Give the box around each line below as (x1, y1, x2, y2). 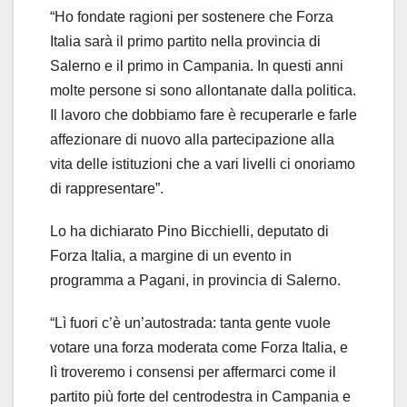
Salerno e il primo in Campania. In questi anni (50, 58, 343, 74)
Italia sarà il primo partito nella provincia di (50, 34, 321, 50)
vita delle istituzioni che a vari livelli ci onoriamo (50, 156, 355, 173)
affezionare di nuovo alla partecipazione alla (50, 132, 334, 148)
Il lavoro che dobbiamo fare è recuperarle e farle (50, 107, 357, 124)
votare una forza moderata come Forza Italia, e (50, 340, 348, 356)
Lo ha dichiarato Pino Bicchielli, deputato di (50, 223, 329, 240)
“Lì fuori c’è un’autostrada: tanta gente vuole (50, 315, 331, 332)
